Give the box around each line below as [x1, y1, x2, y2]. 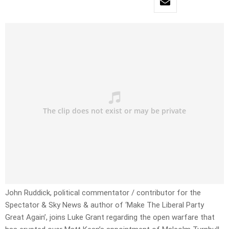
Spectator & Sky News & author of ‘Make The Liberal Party [5, 200, 204, 210]
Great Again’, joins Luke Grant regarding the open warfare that [5, 213, 215, 222]
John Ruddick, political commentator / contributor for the [5, 188, 201, 198]
